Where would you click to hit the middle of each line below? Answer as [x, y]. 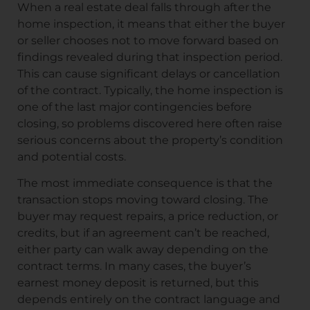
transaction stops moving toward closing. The [143, 200]
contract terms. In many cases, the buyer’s [134, 266]
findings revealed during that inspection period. [150, 57]
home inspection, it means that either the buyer [151, 24]
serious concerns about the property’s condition [150, 140]
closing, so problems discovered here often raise [150, 124]
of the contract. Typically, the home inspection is [150, 90]
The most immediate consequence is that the [145, 183]
